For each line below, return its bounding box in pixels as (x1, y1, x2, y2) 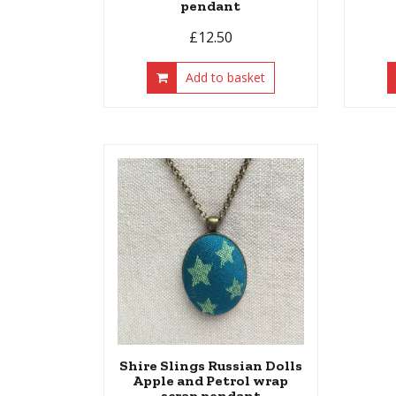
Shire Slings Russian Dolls (118, 356, 302, 374)
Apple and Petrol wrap (133, 371, 289, 389)
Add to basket (185, 68, 265, 86)
